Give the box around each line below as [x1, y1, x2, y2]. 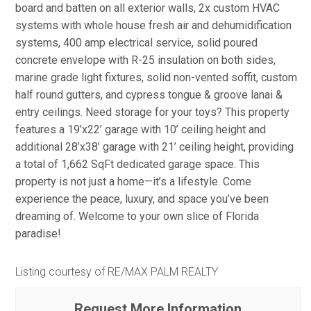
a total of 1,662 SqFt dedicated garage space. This [15, 158, 260, 171]
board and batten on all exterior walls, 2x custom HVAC [15, 1, 280, 15]
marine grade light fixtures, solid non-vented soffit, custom [15, 71, 297, 84]
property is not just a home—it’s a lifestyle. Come [15, 175, 251, 188]
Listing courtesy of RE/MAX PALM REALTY [15, 264, 218, 278]
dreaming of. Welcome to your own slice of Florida [15, 210, 259, 223]
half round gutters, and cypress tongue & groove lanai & [15, 88, 283, 101]
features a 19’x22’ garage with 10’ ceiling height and [15, 123, 266, 136]
